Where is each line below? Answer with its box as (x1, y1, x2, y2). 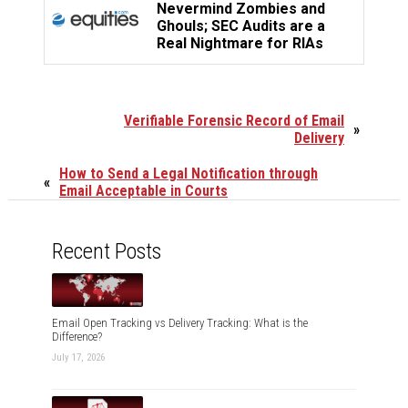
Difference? (52, 329, 102, 343)
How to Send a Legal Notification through (59, 165, 318, 183)
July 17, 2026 (52, 351, 105, 363)
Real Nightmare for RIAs (157, 35, 323, 53)
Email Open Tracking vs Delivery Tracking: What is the (52, 315, 308, 330)
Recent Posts (52, 239, 161, 265)
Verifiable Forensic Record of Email (124, 112, 344, 130)
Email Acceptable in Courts (59, 182, 228, 200)
